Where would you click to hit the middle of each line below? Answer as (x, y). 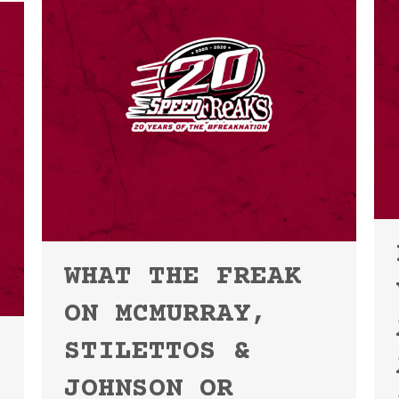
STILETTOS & (157, 352)
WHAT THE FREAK (183, 277)
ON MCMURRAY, (166, 315)
